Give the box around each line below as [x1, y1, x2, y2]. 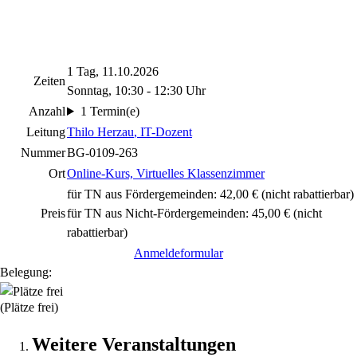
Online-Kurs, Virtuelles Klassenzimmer [67, 167, 265, 180]
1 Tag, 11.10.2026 [67, 65, 159, 78]
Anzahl [29, 104, 65, 118]
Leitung [26, 125, 65, 139]
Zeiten [33, 74, 65, 88]
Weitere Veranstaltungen [32, 334, 236, 355]
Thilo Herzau [67, 125, 134, 139]
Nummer [21, 146, 65, 159]
